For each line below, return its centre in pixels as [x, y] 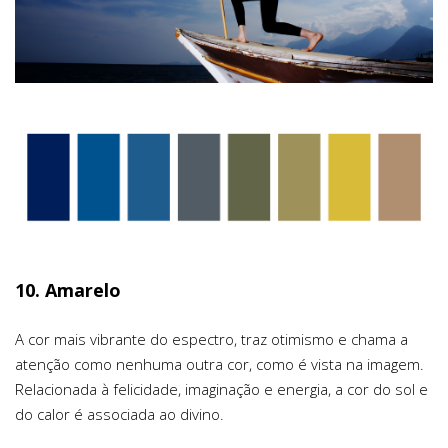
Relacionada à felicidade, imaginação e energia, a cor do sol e [221, 388]
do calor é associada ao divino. [119, 413]
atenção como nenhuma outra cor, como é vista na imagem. [219, 363]
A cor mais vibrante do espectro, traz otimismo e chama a [211, 338]
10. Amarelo [68, 289]
